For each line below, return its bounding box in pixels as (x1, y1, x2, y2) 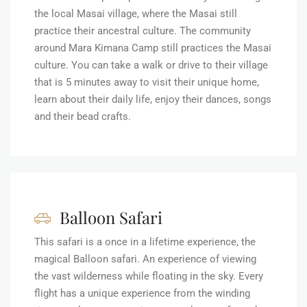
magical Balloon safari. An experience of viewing (34, 252, 256, 265)
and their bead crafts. (34, 110, 131, 123)
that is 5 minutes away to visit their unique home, (34, 75, 259, 88)
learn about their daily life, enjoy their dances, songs (34, 93, 271, 106)
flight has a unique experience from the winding (34, 286, 250, 299)
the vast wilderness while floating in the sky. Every (34, 269, 263, 282)
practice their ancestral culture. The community (34, 24, 251, 37)
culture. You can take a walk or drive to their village (34, 58, 268, 71)
